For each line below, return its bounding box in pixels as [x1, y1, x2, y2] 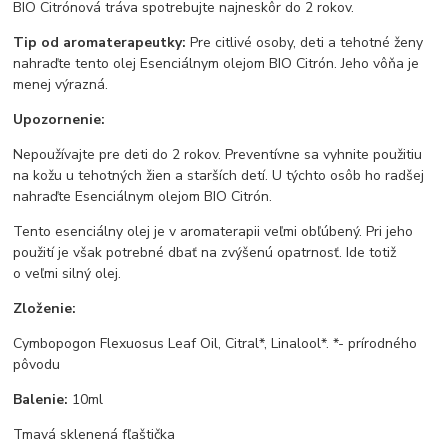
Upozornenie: [13, 109, 106, 129]
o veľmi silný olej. [13, 263, 122, 283]
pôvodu [13, 354, 61, 374]
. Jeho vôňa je [334, 53, 420, 73]
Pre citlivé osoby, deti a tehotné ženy [186, 32, 424, 52]
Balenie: [13, 389, 73, 409]
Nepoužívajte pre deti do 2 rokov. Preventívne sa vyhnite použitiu [13, 144, 423, 164]
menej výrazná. [13, 74, 109, 94]
